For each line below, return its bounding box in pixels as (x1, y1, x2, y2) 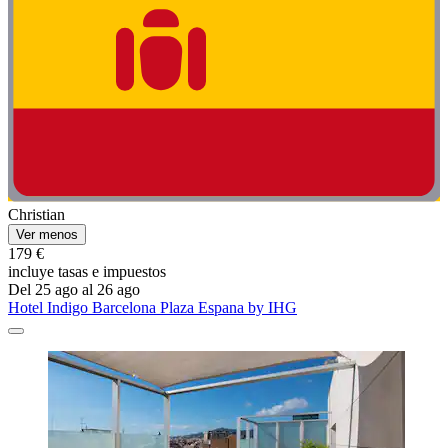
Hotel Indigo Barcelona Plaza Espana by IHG (8, 298, 297, 316)
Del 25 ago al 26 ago (8, 280, 140, 298)
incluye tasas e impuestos (8, 262, 166, 280)
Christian (8, 205, 65, 223)
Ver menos (16, 226, 78, 242)
